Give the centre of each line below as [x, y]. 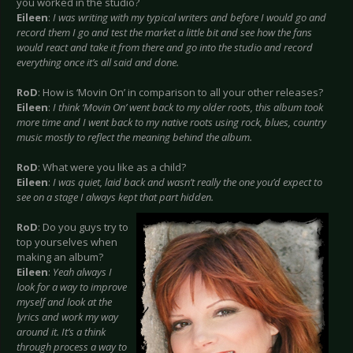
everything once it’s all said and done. [98, 63]
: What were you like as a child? [112, 167]
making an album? [60, 257]
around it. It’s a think [61, 332]
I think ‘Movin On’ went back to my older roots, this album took [188, 108]
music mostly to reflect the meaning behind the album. [134, 137]
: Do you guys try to [83, 227]
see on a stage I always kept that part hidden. [115, 197]
